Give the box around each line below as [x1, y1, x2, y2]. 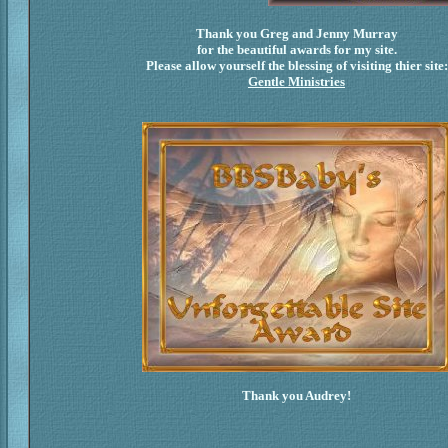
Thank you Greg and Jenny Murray [195, 26, 398, 41]
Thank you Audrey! [242, 388, 351, 403]
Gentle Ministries [248, 74, 345, 89]
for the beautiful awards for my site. [196, 42, 397, 57]
